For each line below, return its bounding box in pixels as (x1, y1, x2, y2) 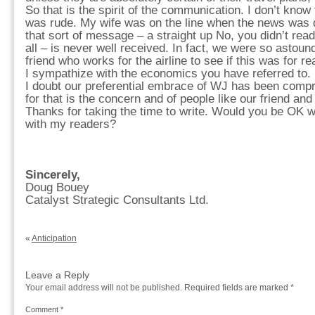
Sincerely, (25, 168, 80, 181)
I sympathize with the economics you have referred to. (25, 67, 311, 80)
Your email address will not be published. (25, 283, 182, 292)
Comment (25, 305, 60, 314)
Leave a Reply (25, 269, 89, 281)
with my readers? (25, 117, 116, 131)
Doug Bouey (25, 181, 89, 194)
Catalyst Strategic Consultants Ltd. (25, 193, 209, 207)
